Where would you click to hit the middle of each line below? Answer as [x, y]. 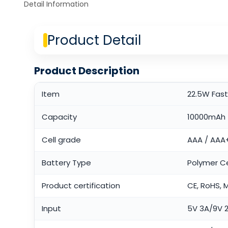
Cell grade [61, 140]
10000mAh [206, 117]
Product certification [81, 186]
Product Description [87, 71]
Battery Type [66, 163]
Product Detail [94, 40]
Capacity [59, 117]
